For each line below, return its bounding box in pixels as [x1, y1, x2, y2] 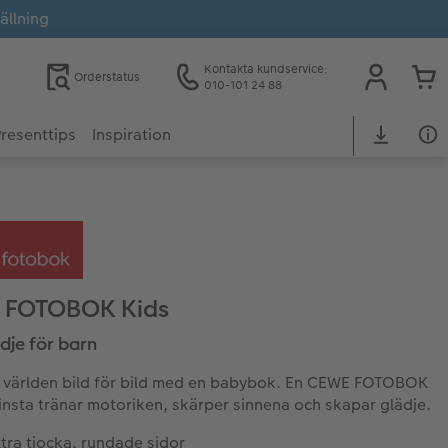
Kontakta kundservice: [204, 60, 328, 77]
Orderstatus [74, 68, 140, 85]
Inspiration [92, 122, 171, 146]
